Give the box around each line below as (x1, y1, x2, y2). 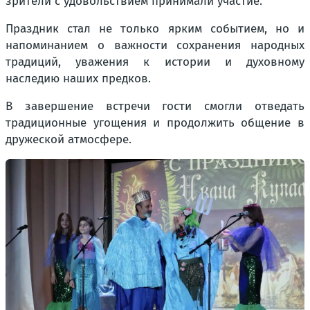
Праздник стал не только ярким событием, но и (6, 21, 304, 37)
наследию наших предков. (6, 71, 151, 86)
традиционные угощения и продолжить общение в (6, 116, 304, 131)
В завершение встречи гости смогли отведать (6, 99, 304, 114)
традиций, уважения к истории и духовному (6, 55, 304, 70)
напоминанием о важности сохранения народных (6, 38, 304, 53)
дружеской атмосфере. (6, 132, 131, 147)
